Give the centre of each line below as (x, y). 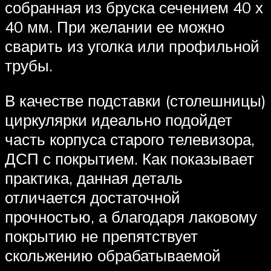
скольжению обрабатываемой (113, 255)
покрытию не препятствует (101, 236)
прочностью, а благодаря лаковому (131, 216)
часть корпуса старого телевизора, (130, 139)
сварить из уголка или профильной (132, 46)
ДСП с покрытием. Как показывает (129, 158)
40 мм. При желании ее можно (115, 27)
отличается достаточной (93, 197)
